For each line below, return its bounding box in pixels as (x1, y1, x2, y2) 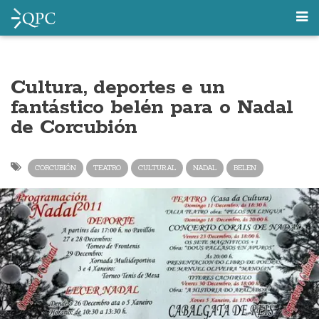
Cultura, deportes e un (11, 75, 224, 100)
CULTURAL (138, 163, 176, 172)
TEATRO (93, 163, 121, 172)
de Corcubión (11, 115, 137, 140)
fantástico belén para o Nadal (11, 95, 293, 120)
